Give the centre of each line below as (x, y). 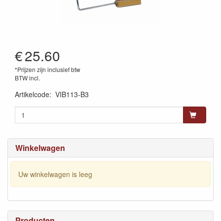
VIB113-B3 (72, 94)
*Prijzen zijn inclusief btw (48, 70)
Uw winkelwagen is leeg (55, 174)
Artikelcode (32, 94)
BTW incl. (27, 78)
